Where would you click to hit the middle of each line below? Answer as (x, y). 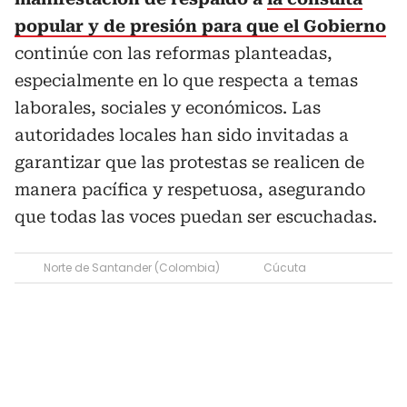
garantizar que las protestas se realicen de (189, 162)
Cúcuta (285, 268)
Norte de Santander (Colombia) (132, 268)
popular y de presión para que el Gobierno (200, 26)
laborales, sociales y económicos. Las (168, 108)
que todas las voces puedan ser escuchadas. (196, 217)
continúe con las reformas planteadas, (174, 53)
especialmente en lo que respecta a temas (186, 80)
